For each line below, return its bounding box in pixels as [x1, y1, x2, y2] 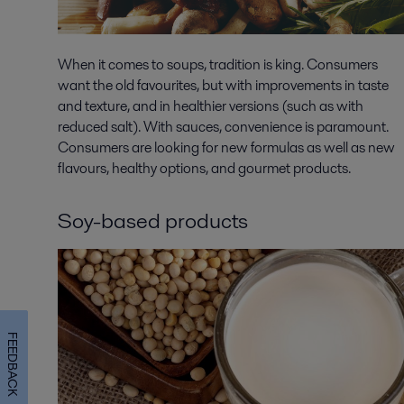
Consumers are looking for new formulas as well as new [58, 137, 395, 159]
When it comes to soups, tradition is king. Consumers [58, 54, 378, 76]
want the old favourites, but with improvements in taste [58, 75, 389, 96]
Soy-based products [58, 206, 248, 236]
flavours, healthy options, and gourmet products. [58, 158, 351, 179]
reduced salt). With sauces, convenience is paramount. [58, 116, 389, 138]
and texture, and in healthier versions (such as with [58, 96, 363, 117]
